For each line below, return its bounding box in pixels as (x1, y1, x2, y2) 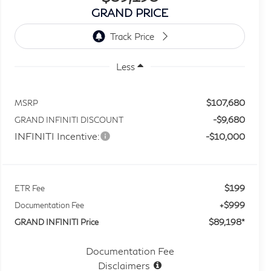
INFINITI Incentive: (15, 129, 100, 142)
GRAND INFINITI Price (15, 217, 99, 227)
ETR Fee (15, 183, 45, 193)
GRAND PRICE (91, 5, 169, 19)
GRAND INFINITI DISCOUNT (15, 114, 124, 125)
